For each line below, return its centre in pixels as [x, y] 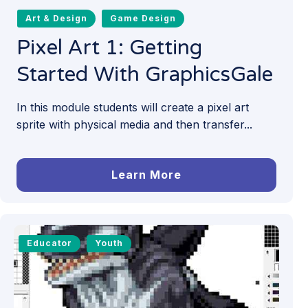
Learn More [146, 175]
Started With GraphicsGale [145, 75]
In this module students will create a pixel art [133, 108]
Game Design [143, 18]
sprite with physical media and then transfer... [134, 125]
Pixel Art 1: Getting [109, 48]
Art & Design [56, 18]
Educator [49, 243]
